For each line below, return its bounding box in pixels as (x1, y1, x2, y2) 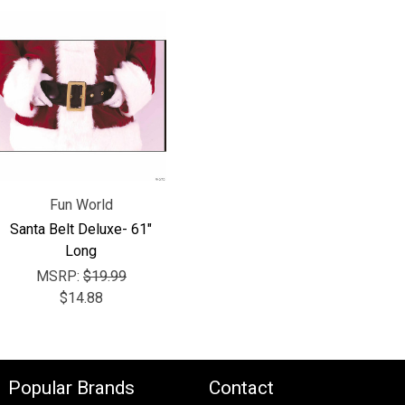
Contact (208, 376, 274, 399)
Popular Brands (8, 376, 136, 399)
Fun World (49, 195, 113, 213)
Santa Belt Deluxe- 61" (10, 220, 153, 238)
